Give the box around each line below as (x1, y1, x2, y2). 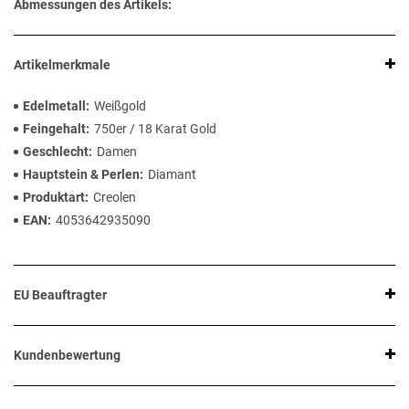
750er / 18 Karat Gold (94, 121, 216, 137)
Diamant (148, 167, 196, 183)
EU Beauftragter (14, 288, 107, 303)
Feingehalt (23, 121, 86, 137)
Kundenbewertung (14, 348, 121, 363)
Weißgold (94, 99, 146, 114)
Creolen (93, 190, 136, 205)
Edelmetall (23, 99, 86, 114)
